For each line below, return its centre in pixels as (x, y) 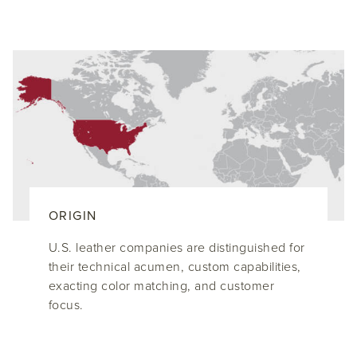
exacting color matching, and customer (161, 286)
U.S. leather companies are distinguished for (177, 248)
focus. (66, 306)
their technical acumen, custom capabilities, (175, 267)
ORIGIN (73, 216)
